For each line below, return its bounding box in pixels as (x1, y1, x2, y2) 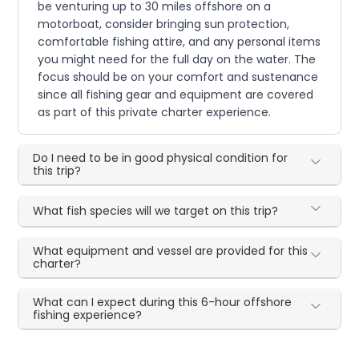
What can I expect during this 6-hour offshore (33, 293, 292, 310)
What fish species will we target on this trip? (33, 202, 279, 219)
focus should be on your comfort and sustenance (38, 68, 319, 85)
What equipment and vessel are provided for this (33, 242, 309, 259)
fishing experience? (33, 306, 143, 323)
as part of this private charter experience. (38, 103, 272, 120)
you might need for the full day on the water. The (38, 50, 317, 67)
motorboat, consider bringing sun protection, (38, 15, 290, 32)
